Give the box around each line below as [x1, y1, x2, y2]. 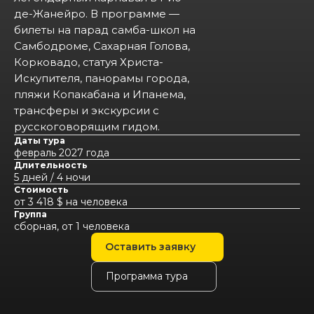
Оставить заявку [104, 240, 196, 253]
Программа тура [105, 270, 188, 282]
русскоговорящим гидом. [14, 120, 160, 133]
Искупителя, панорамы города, [14, 71, 189, 85]
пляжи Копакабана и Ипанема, [14, 88, 186, 101]
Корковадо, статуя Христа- [14, 55, 163, 69]
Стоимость [14, 184, 69, 195]
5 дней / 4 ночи [14, 171, 90, 184]
